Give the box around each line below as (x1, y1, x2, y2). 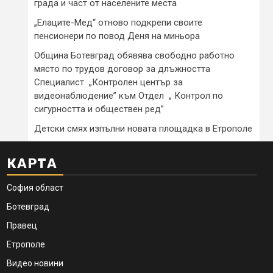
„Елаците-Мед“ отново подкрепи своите (34, 16, 202, 28)
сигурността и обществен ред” (34, 103, 164, 115)
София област (7, 182, 63, 193)
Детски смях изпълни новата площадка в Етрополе (34, 122, 252, 134)
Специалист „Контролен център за (34, 76, 183, 88)
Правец (7, 220, 37, 230)
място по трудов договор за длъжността (34, 63, 210, 74)
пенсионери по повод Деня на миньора (34, 30, 200, 41)
